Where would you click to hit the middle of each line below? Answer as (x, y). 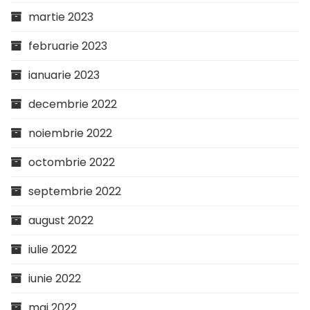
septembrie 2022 (75, 191)
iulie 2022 (53, 249)
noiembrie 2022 (70, 133)
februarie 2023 (68, 46)
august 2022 (61, 220)
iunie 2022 (55, 278)
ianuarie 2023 (64, 75)
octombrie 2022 (72, 162)
